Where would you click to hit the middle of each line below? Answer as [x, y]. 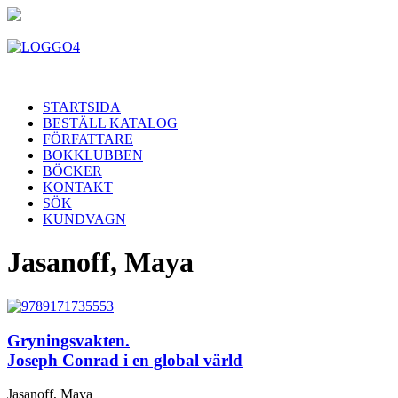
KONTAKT [78, 187]
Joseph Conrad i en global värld [125, 360]
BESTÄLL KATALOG [110, 123]
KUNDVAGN [84, 219]
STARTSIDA [82, 107]
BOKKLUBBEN [93, 155]
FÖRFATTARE [88, 139]
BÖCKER [72, 171]
